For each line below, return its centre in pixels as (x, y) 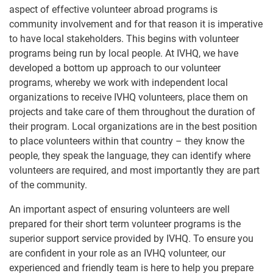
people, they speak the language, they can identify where (130, 155)
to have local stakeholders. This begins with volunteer (124, 38)
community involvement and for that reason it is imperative (136, 24)
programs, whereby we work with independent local (119, 82)
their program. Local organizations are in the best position (133, 126)
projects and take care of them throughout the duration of (132, 112)
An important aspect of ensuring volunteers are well (119, 209)
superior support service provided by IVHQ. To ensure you (131, 238)
